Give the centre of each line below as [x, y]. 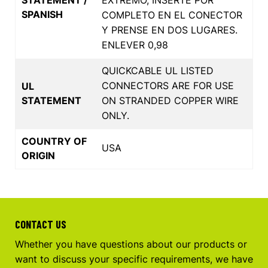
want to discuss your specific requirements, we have [134, 259]
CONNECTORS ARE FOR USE [168, 85]
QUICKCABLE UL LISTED [158, 70]
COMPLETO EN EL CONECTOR [172, 15]
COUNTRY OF [54, 141]
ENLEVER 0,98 [135, 45]
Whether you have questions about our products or [131, 244]
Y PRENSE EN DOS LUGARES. [170, 30]
